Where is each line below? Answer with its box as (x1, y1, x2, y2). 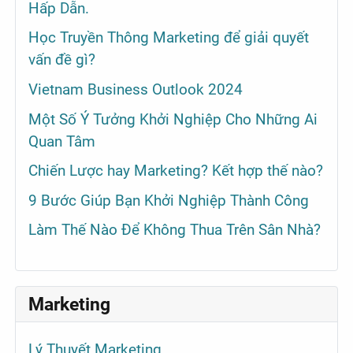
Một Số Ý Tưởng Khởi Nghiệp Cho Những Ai (28, 110, 318, 128)
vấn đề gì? (28, 50, 96, 69)
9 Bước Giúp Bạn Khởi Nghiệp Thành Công (28, 191, 310, 210)
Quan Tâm (28, 132, 96, 150)
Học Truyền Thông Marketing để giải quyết (28, 28, 310, 47)
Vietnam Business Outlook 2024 (28, 80, 243, 98)
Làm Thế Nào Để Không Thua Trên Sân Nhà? (28, 221, 321, 240)
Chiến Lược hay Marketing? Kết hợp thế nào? (28, 162, 324, 180)
